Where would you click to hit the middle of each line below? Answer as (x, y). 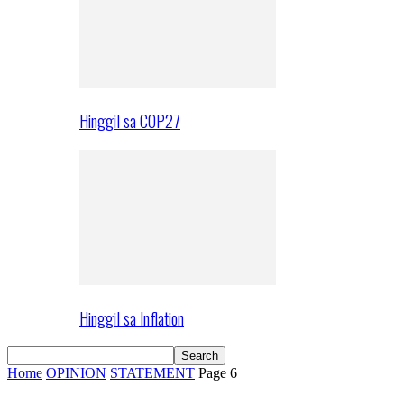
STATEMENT (152, 373)
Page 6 (218, 373)
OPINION (76, 373)
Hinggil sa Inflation (132, 317)
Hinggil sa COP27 (130, 121)
